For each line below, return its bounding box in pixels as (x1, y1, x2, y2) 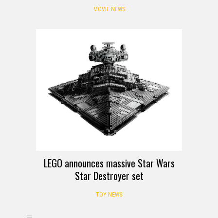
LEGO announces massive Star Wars (43, 155, 175, 170)
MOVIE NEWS (93, 5, 125, 13)
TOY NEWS (96, 191, 122, 198)
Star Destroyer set (74, 168, 144, 183)
